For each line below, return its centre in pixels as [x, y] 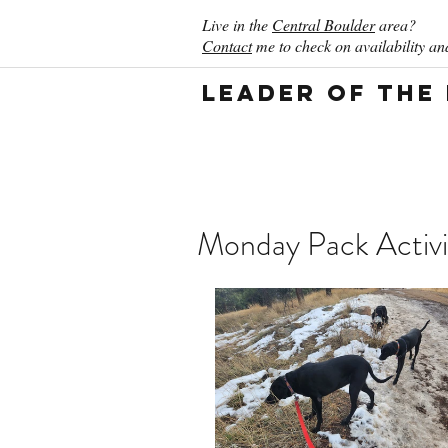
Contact [227, 45]
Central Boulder [323, 24]
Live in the [237, 24]
